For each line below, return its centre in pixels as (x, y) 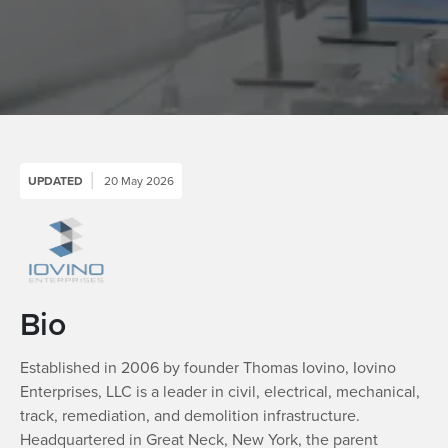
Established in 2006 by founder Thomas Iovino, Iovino (208, 367)
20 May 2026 (138, 180)
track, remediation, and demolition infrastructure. (190, 415)
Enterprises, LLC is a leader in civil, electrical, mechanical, (220, 391)
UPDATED (55, 180)
